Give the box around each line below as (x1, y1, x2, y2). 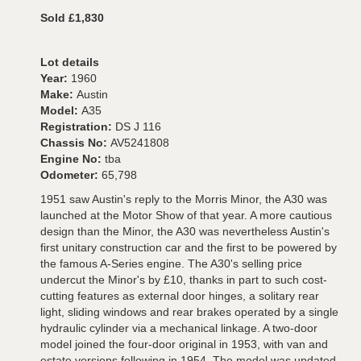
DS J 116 (115, 120, 161, 134)
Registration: (40, 120, 115, 134)
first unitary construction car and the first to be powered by (40, 241, 337, 255)
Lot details (40, 56, 99, 69)
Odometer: (40, 168, 102, 182)
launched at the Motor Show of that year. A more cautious (40, 209, 332, 222)
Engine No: (40, 152, 105, 166)
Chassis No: (40, 136, 110, 150)
